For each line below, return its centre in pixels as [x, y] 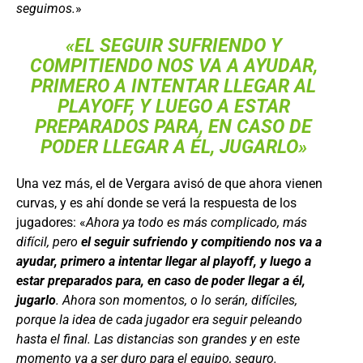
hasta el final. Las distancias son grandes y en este [158, 339]
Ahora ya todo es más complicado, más [196, 222]
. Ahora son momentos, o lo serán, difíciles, [177, 300]
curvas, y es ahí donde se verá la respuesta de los [156, 203]
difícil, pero [49, 242]
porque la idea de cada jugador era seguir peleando [159, 320]
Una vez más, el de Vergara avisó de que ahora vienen [169, 184]
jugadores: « [51, 222]
